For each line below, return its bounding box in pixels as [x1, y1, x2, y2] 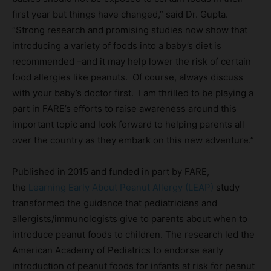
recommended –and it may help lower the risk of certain [12, 56, 251, 68]
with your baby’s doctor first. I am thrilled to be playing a [12, 87, 253, 99]
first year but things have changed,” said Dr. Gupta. [12, 8, 228, 21]
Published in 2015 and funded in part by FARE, [12, 166, 209, 178]
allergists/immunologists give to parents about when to [12, 213, 247, 225]
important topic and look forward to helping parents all [12, 119, 244, 131]
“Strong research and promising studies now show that [12, 24, 247, 36]
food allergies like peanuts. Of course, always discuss [12, 71, 243, 83]
